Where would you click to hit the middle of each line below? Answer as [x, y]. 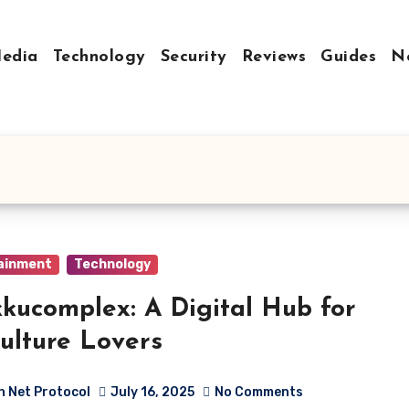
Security [194, 57]
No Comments [259, 393]
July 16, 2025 [153, 393]
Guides [349, 57]
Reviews [274, 57]
